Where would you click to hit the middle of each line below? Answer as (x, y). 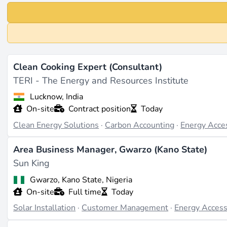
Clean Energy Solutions (56, 125)
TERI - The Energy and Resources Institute (101, 80)
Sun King (32, 163)
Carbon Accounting (140, 125)
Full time (85, 192)
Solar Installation (45, 208)
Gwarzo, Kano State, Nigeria (81, 180)
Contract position (100, 109)
